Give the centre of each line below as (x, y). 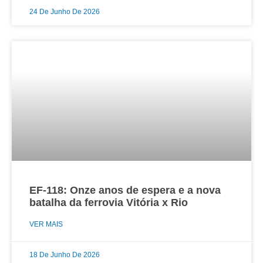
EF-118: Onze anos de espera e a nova (125, 190)
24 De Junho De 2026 (65, 11)
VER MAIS (46, 224)
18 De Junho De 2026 (65, 254)
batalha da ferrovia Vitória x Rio (109, 202)
